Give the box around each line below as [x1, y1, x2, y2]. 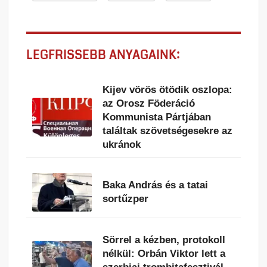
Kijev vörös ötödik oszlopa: [103, 83, 233, 95]
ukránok [103, 138, 141, 150]
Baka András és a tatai [103, 179, 209, 191]
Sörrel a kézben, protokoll [103, 234, 226, 246]
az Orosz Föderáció [103, 97, 195, 109]
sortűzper [103, 193, 149, 205]
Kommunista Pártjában [103, 111, 212, 123]
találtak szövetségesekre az [103, 125, 233, 136]
